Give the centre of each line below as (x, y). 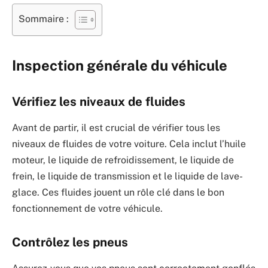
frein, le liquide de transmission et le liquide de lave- (127, 176)
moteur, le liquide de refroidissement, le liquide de (123, 160)
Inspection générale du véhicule (120, 66)
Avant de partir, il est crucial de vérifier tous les (116, 128)
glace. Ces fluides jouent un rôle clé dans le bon (118, 193)
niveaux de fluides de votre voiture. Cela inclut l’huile (129, 144)
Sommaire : (44, 19)
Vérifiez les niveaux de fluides (99, 101)
